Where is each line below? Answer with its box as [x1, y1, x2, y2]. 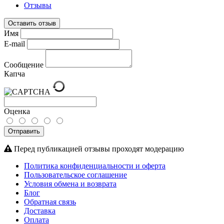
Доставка [24, 206, 55, 215]
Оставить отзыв [8, 19, 56, 27]
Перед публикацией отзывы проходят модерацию [12, 144, 184, 153]
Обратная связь [24, 197, 76, 206]
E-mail [4, 39, 25, 48]
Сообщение [4, 60, 43, 69]
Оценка [4, 106, 30, 115]
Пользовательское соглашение [24, 170, 127, 179]
